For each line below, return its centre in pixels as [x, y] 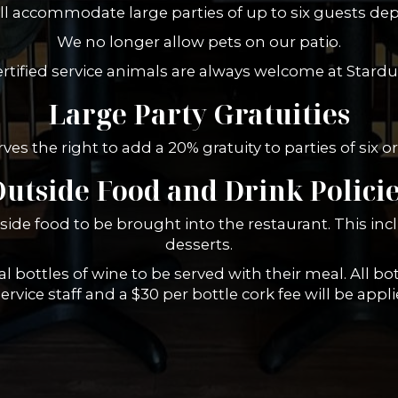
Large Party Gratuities [199, 114]
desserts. [199, 244]
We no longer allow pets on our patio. [199, 42]
